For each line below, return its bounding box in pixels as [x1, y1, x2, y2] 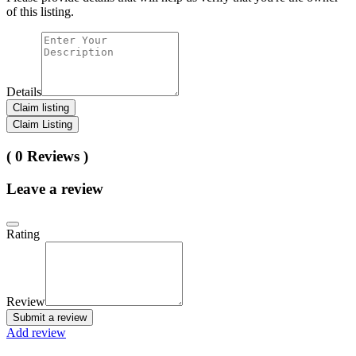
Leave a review [6, 180, 103, 197]
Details [6, 85, 41, 99]
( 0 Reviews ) [6, 148, 88, 165]
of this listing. [6, 5, 74, 19]
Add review [6, 325, 66, 339]
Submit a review [13, 311, 87, 323]
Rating [6, 226, 40, 241]
